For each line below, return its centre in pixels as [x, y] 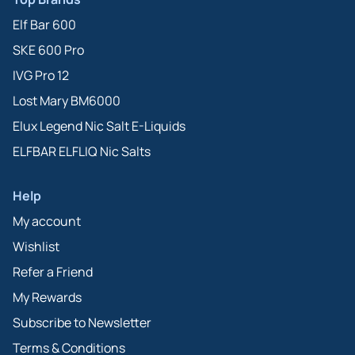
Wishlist [36, 246]
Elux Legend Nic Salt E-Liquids [99, 126]
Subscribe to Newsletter [82, 322]
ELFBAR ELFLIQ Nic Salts [82, 151]
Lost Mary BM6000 [67, 100]
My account [47, 221]
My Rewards [47, 297]
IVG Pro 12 [41, 75]
